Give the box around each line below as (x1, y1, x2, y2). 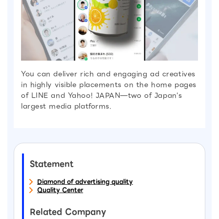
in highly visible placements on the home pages (21, 79, 197, 90)
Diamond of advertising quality (37, 177, 133, 187)
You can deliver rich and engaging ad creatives (21, 68, 196, 80)
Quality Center (37, 185, 83, 195)
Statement (30, 158, 73, 171)
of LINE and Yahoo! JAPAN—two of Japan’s (21, 90, 182, 101)
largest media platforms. (21, 101, 112, 112)
